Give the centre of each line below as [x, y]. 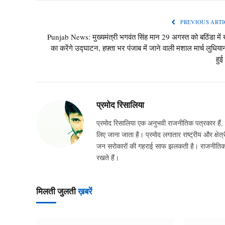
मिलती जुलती [57, 191]
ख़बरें [85, 191]
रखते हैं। [108, 157]
